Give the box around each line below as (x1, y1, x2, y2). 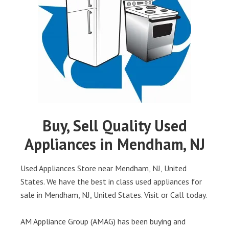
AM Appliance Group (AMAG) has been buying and (20, 216, 186, 226)
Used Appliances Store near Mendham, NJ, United (20, 163, 187, 173)
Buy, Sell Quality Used (42, 116, 187, 135)
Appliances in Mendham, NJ (24, 134, 205, 154)
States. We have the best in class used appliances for (20, 176, 202, 187)
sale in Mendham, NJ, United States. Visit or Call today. (20, 190, 207, 200)
